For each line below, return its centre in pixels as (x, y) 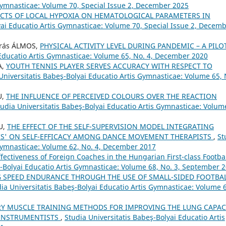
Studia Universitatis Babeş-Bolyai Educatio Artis (145, 217)
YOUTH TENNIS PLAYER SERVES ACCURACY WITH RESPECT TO (109, 66)
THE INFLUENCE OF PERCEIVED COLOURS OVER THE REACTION (111, 96)
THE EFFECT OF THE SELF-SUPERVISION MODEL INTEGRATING (110, 127)
